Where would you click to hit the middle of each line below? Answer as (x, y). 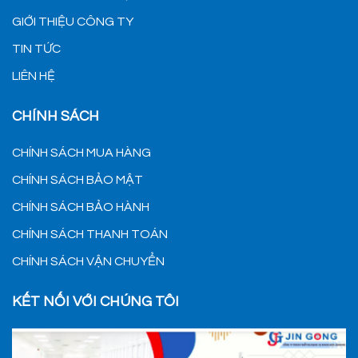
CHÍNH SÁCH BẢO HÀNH (81, 207)
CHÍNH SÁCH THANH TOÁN (90, 234)
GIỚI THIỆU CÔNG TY (73, 21)
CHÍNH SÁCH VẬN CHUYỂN (88, 261)
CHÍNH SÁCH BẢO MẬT (78, 179)
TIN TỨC (36, 48)
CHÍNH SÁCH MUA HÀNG (82, 152)
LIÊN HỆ (34, 76)
